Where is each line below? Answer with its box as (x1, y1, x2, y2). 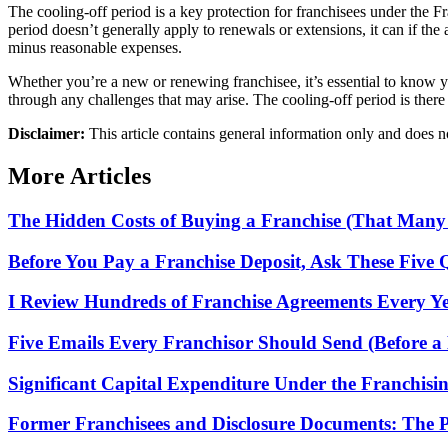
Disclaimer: (8, 125, 85, 142)
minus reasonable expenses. (8, 39, 182, 56)
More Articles (8, 162, 151, 189)
